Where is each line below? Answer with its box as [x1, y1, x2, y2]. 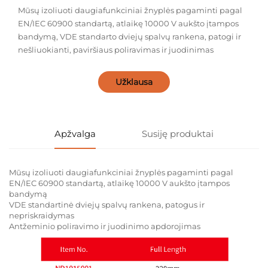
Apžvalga [54, 128, 96, 140]
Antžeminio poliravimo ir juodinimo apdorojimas [9, 221, 200, 232]
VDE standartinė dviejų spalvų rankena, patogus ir [9, 200, 205, 210]
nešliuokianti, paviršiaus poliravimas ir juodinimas [18, 45, 214, 55]
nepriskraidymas [9, 211, 74, 221]
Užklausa [115, 77, 153, 88]
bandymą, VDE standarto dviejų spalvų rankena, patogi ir [18, 32, 241, 42]
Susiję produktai [141, 128, 214, 140]
